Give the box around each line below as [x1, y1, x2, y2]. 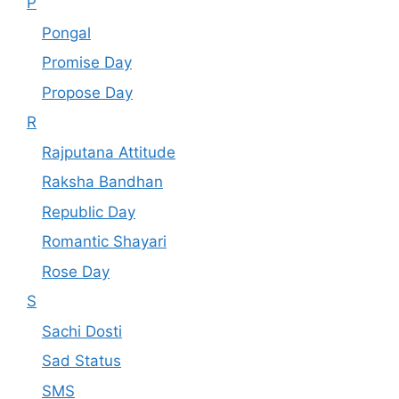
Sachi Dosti [42, 322, 122, 340]
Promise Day [42, 53, 132, 72]
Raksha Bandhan [42, 173, 163, 191]
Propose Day [42, 83, 133, 102]
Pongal [42, 23, 91, 42]
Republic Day [42, 202, 135, 221]
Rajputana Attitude [42, 142, 175, 161]
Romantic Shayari [42, 232, 167, 251]
